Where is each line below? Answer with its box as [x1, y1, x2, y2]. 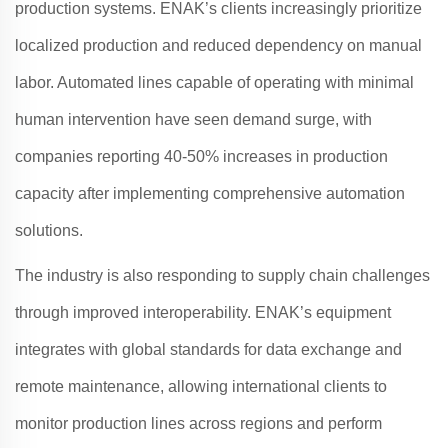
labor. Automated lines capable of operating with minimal [15, 74, 414, 91]
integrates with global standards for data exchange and [15, 341, 402, 358]
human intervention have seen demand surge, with [15, 111, 372, 128]
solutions [15, 222, 79, 239]
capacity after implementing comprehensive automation [15, 185, 405, 202]
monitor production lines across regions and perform [15, 415, 382, 432]
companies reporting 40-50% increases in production [15, 148, 388, 165]
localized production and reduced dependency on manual [15, 37, 422, 54]
